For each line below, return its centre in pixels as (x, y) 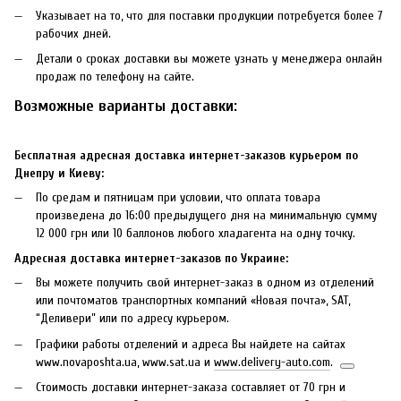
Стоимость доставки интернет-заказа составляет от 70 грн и (191, 388)
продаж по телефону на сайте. (115, 77)
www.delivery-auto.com (272, 362)
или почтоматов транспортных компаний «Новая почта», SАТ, (193, 301)
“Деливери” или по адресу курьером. (132, 319)
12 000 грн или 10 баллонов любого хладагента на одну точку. (199, 233)
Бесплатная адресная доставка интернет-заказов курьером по (186, 155)
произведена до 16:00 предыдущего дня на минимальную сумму (206, 215)
